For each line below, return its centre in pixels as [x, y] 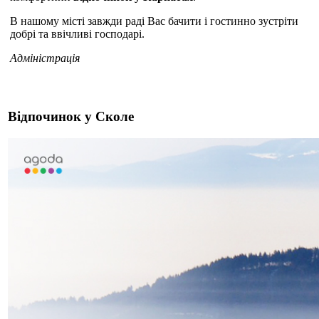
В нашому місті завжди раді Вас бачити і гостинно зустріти [154, 21]
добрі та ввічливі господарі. [77, 34]
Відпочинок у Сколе [71, 117]
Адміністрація [45, 58]
